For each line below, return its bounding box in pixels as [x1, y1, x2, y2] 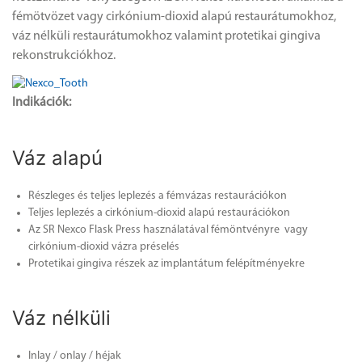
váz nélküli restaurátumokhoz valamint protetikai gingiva [12, 29, 321, 43]
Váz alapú [12, 145, 103, 170]
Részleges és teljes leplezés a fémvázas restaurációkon [28, 189, 287, 202]
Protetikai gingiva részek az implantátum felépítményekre [28, 257, 305, 270]
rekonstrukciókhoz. [12, 48, 116, 62]
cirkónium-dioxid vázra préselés [28, 240, 179, 253]
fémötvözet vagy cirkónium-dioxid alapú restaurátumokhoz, [12, 10, 336, 23]
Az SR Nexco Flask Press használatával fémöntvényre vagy [28, 223, 308, 236]
